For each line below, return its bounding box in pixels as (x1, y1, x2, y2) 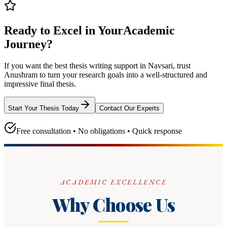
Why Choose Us (52, 192, 175, 216)
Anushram (4, 70, 37, 79)
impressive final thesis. (4, 79, 76, 88)
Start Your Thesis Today (8, 104, 79, 112)
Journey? (4, 37, 53, 51)
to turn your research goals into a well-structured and (37, 70, 207, 79)
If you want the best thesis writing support (4, 61, 140, 70)
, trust (173, 61, 191, 70)
